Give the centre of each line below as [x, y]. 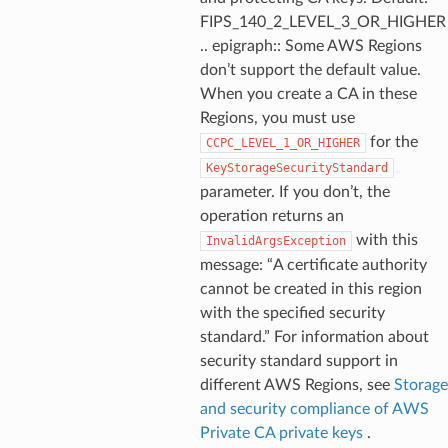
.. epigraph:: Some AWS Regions [310, 45]
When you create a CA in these [308, 93]
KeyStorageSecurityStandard [296, 167]
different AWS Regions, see [296, 384]
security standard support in [298, 360]
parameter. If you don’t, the [294, 191]
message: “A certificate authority [313, 264]
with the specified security [292, 312]
